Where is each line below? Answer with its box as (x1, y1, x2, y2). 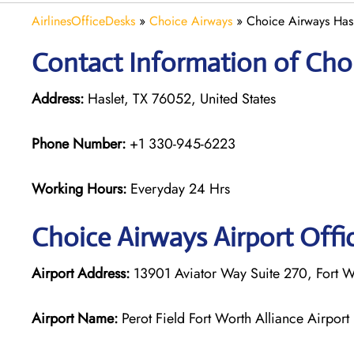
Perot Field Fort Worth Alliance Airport (118, 307, 349, 329)
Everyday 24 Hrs (130, 178, 230, 199)
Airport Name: (32, 307, 118, 329)
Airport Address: (32, 262, 130, 284)
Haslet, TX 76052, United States (84, 88, 276, 109)
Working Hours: (32, 178, 130, 199)
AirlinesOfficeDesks (32, 11, 135, 30)
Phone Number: (32, 133, 126, 154)
